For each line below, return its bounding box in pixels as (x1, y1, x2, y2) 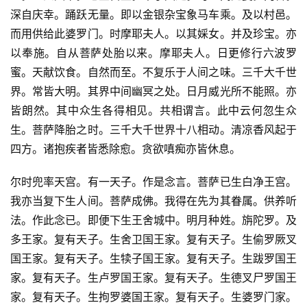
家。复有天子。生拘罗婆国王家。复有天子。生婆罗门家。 (10, 290, 297, 304)
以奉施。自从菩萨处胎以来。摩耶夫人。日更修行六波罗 (10, 46, 297, 60)
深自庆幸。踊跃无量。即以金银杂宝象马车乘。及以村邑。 (10, 8, 297, 22)
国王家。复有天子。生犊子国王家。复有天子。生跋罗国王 (10, 251, 297, 266)
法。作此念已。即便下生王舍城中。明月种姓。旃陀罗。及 (10, 213, 297, 228)
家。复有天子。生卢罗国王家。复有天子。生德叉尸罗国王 (10, 271, 297, 285)
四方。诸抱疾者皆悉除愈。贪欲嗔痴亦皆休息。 (10, 142, 241, 156)
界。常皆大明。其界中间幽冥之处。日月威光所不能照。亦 (10, 84, 297, 99)
